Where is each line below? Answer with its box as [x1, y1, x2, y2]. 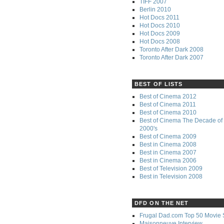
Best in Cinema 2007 [139, 148, 196, 156]
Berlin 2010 [139, 5, 171, 13]
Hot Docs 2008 [139, 37, 180, 45]
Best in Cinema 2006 [139, 156, 196, 164]
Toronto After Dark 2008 [139, 45, 203, 53]
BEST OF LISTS [134, 80, 183, 87]
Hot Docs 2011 [139, 13, 179, 21]
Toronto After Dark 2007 [139, 53, 203, 61]
